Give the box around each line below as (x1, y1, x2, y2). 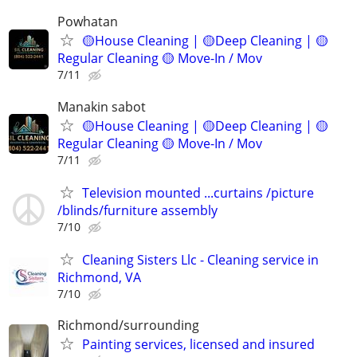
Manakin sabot (57, 97, 146, 116)
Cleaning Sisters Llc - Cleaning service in (82, 251, 319, 269)
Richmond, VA (57, 269, 141, 286)
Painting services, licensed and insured (82, 335, 315, 354)
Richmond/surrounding (57, 316, 199, 335)
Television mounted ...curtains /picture (82, 183, 314, 202)
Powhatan (57, 13, 118, 31)
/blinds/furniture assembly (57, 201, 218, 219)
